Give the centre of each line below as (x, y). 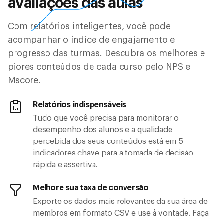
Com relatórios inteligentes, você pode (89, 26)
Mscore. (24, 81)
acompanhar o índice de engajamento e (91, 40)
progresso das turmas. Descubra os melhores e (106, 54)
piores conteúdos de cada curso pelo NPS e (99, 67)
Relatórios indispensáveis (80, 105)
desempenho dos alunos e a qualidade (103, 130)
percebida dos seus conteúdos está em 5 (108, 142)
